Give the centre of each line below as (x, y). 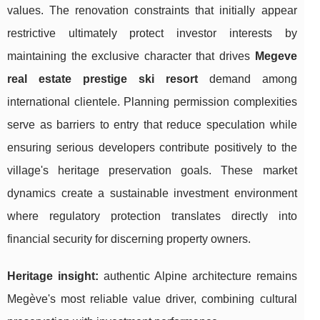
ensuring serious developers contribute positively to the (152, 147)
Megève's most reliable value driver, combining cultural (152, 299)
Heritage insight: (53, 276)
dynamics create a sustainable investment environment (152, 193)
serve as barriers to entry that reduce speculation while (152, 124)
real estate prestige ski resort (102, 79)
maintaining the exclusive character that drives (131, 56)
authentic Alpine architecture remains (197, 276)
